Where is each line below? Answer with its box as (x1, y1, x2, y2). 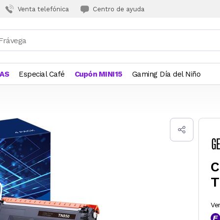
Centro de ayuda (93, 5, 144, 13)
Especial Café (19, 70, 65, 79)
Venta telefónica (18, 5, 69, 13)
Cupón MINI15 (74, 70, 122, 79)
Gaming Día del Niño (132, 70, 200, 79)
